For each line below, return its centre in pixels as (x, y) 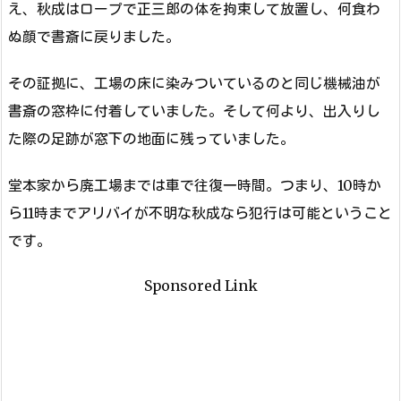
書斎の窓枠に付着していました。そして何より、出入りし (194, 111)
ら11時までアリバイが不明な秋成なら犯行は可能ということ (200, 213)
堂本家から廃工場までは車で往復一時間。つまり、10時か (195, 185)
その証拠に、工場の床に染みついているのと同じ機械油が (194, 84)
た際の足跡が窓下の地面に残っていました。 (151, 139)
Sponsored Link (200, 286)
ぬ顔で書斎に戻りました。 (94, 37)
